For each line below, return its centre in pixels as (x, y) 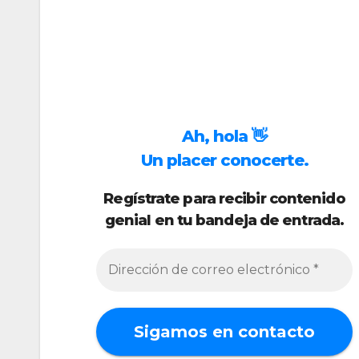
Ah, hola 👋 (224, 136)
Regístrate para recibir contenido (224, 198)
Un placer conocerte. (224, 160)
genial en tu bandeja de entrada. (224, 220)
